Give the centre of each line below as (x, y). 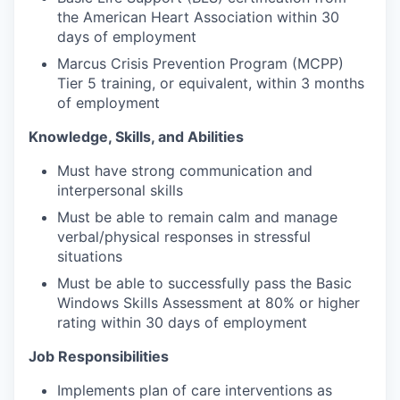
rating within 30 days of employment (182, 322)
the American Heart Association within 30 (198, 17)
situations (90, 256)
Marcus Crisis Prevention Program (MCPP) (200, 63)
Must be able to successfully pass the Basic (204, 283)
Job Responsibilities (99, 356)
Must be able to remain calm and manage (197, 217)
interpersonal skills (120, 190)
